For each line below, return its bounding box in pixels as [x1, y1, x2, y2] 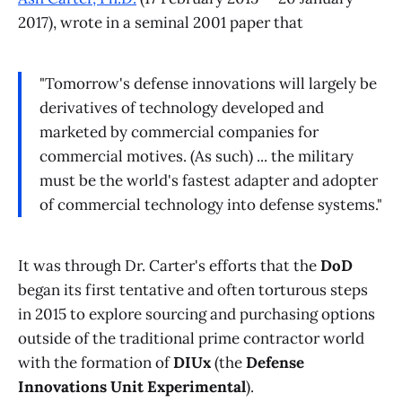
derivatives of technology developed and [39, 98, 324, 118]
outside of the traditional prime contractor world [18, 328, 364, 348]
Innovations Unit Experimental [18, 376, 246, 397]
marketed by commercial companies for [39, 122, 319, 143]
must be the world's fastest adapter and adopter [39, 170, 378, 191]
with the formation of [18, 352, 173, 372]
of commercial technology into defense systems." [39, 195, 382, 215]
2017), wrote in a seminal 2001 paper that [18, 13, 303, 33]
